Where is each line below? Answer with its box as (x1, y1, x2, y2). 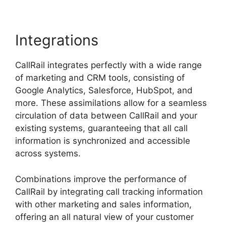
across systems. (15, 148, 81, 159)
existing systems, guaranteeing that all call (15, 123, 188, 134)
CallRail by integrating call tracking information (15, 186, 203, 197)
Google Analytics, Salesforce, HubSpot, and (15, 85, 193, 96)
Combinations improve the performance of (15, 174, 187, 184)
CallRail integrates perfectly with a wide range (15, 60, 202, 71)
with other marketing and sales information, (15, 199, 192, 209)
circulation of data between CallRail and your (15, 110, 197, 121)
